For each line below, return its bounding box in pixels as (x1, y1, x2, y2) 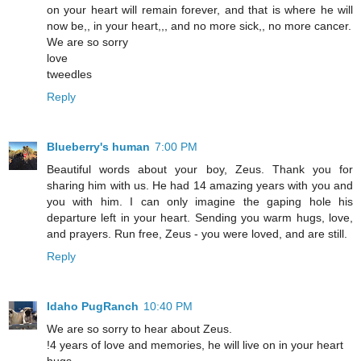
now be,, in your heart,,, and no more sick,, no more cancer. (47, 19, 351, 33)
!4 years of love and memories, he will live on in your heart (47, 338, 343, 352)
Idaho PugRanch (47, 300, 139, 313)
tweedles (47, 68, 92, 81)
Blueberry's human (47, 140, 150, 154)
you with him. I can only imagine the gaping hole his (47, 195, 353, 209)
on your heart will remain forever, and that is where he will (47, 3, 353, 17)
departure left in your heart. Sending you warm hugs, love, (47, 211, 353, 225)
